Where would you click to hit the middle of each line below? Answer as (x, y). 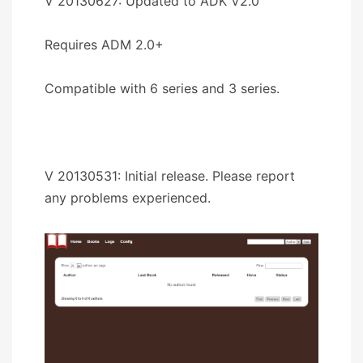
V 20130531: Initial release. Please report (170, 175)
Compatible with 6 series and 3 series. (162, 88)
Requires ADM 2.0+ (104, 44)
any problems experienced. (128, 197)
